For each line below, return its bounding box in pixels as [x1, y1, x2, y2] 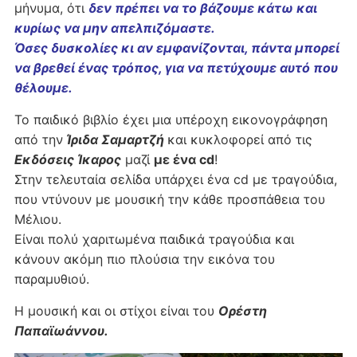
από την [14, 131, 63, 147]
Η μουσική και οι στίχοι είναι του [14, 302, 218, 319]
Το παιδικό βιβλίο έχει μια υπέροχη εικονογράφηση [14, 111, 328, 127]
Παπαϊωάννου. [14, 322, 108, 339]
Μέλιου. [14, 210, 61, 227]
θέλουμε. [14, 79, 73, 96]
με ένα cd [153, 151, 214, 167]
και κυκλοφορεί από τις [167, 131, 312, 147]
